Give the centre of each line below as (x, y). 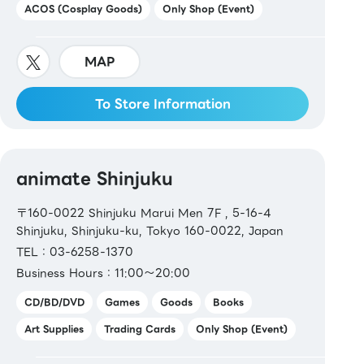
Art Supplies (54, 329)
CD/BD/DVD (54, 302)
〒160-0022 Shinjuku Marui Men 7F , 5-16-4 (144, 212)
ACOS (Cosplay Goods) (83, 9)
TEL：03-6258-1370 (75, 251)
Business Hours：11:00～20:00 (103, 273)
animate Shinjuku (95, 178)
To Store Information (162, 104)
